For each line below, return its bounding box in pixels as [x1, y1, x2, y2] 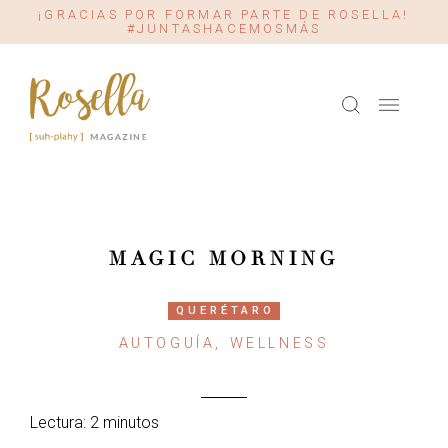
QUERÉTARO [176, 304, 275, 317]
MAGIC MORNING [108, 247, 340, 271]
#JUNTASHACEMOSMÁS [126, 21, 322, 36]
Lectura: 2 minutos [30, 413, 159, 432]
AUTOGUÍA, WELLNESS [118, 335, 330, 352]
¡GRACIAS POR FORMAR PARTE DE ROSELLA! [38, 7, 410, 22]
